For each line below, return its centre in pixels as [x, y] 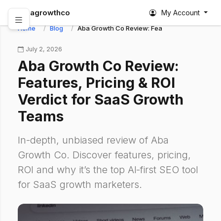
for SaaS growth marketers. [80, 184]
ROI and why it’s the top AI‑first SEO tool [108, 170]
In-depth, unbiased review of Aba [93, 140]
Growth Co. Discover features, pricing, [104, 155]
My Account [181, 13]
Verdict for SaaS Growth [101, 99]
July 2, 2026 [44, 49]
